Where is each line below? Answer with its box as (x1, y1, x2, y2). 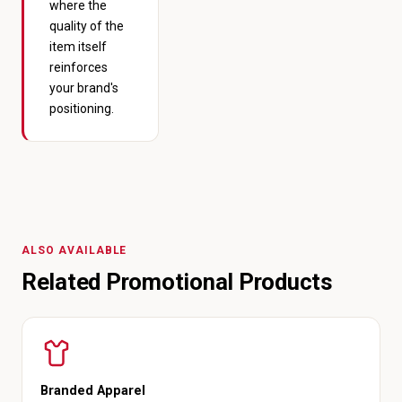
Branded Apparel (40, 383, 145, 398)
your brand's (49, 81, 118, 95)
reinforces (49, 60, 108, 74)
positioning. (49, 101, 114, 116)
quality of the (49, 19, 124, 33)
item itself (49, 39, 107, 54)
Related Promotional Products (22, 268, 333, 295)
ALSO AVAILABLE (22, 244, 127, 257)
